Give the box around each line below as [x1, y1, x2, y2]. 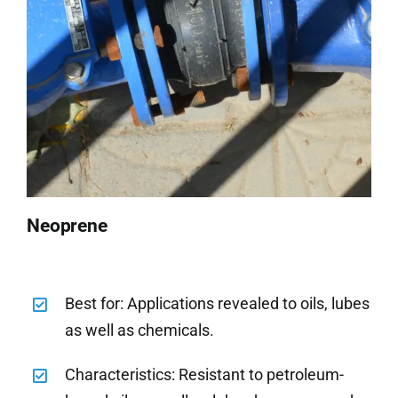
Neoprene [26, 215, 107, 237]
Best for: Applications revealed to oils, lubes [65, 294, 370, 314]
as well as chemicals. [65, 321, 215, 340]
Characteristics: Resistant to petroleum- [65, 365, 345, 385]
